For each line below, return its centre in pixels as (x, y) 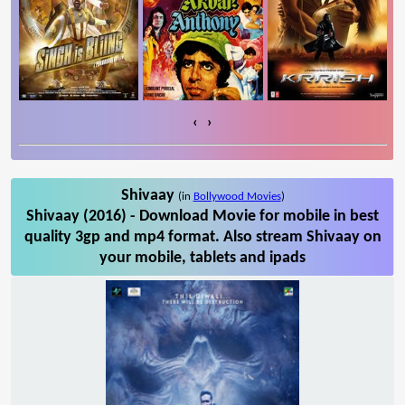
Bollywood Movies (237, 196)
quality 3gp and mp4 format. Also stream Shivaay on (202, 237)
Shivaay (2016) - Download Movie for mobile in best (202, 216)
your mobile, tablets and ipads (202, 258)
